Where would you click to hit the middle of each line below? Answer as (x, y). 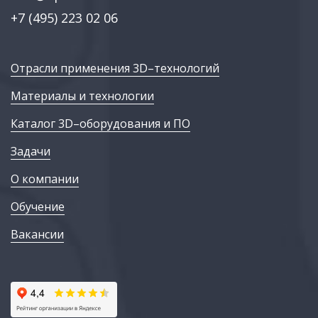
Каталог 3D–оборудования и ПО (100, 124)
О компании (45, 179)
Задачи (31, 152)
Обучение (38, 207)
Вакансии (37, 235)
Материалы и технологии (82, 96)
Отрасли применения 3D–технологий (115, 68)
